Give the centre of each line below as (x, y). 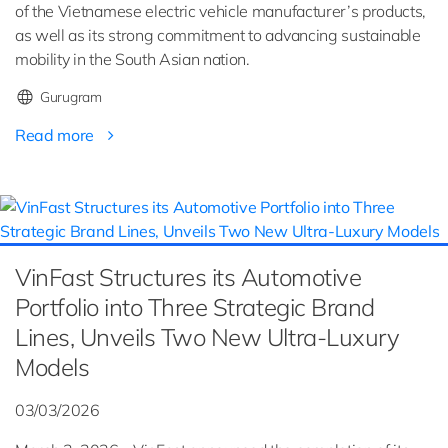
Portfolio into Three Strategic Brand (195, 307)
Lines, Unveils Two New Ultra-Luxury (207, 337)
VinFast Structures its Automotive (188, 277)
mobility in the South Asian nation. (132, 59)
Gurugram (71, 97)
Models (52, 367)
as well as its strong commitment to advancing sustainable (218, 35)
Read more (56, 135)
